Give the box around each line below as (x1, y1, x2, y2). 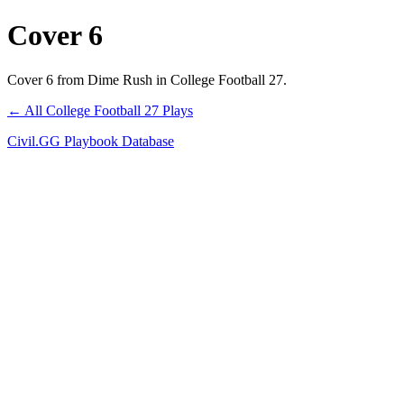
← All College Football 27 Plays (7, 102, 193, 118)
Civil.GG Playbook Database (7, 133, 174, 149)
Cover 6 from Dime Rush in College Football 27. (7, 71, 287, 87)
